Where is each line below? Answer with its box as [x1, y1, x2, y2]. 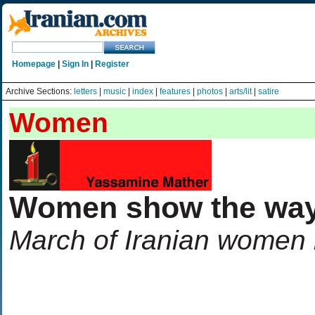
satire [258, 86, 279, 96]
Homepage [12, 59, 56, 69]
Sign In [62, 59, 89, 69]
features [160, 86, 191, 96]
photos [197, 86, 223, 96]
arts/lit [229, 86, 252, 96]
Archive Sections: [6, 86, 74, 96]
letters [74, 86, 97, 96]
